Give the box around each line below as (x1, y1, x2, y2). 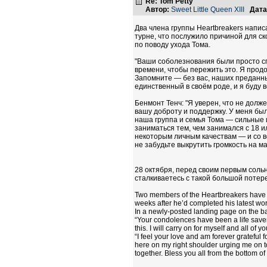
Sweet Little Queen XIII (171, 5, 244, 14)
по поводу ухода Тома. (135, 41, 210, 49)
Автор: (145, 5, 169, 14)
